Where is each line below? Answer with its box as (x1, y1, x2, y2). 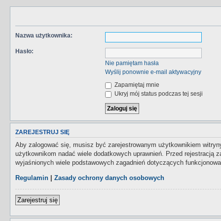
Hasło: (15, 48, 34, 55)
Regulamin (15, 174, 48, 182)
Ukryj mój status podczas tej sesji (112, 90, 203, 98)
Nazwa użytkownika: (15, 32, 73, 39)
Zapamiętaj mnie (112, 81, 159, 89)
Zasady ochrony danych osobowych (54, 174, 164, 182)
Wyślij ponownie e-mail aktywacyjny (105, 69, 201, 76)
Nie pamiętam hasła (105, 60, 159, 67)
